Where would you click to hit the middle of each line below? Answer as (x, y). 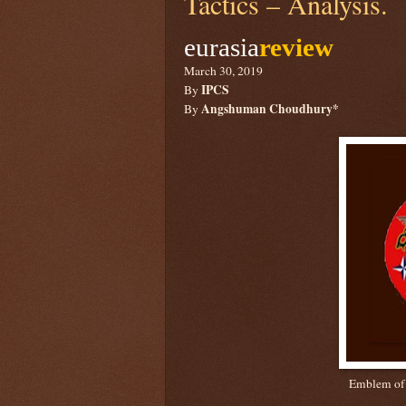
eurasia (222, 47)
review (296, 47)
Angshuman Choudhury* (270, 108)
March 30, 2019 (223, 70)
